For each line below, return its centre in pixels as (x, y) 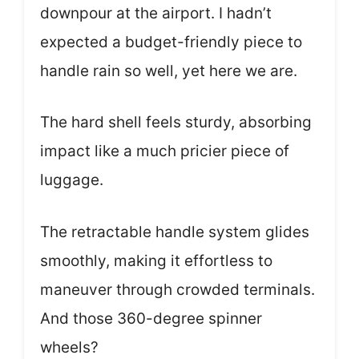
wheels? (69, 347)
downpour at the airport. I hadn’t (156, 13)
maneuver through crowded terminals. (177, 289)
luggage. (72, 180)
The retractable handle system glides (175, 232)
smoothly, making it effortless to (156, 260)
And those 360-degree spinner (151, 318)
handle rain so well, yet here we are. (169, 71)
